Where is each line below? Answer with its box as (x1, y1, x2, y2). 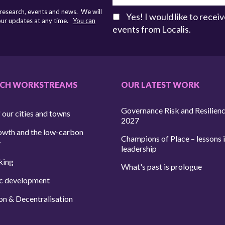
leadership (121, 144, 157, 153)
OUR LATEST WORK (121, 80, 200, 89)
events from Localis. (112, 24, 191, 35)
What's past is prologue (121, 162, 202, 171)
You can (72, 17, 95, 25)
